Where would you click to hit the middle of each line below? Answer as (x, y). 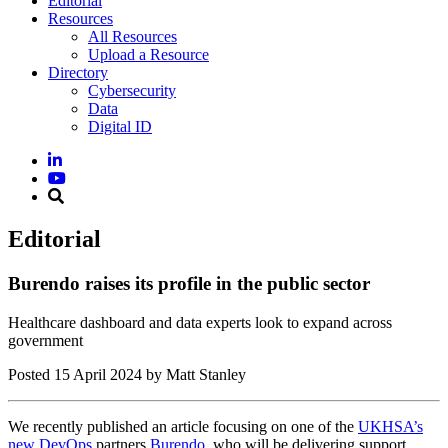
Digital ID (120, 126)
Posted (31, 374)
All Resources (132, 36)
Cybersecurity (132, 90)
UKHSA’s (390, 426)
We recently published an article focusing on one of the (183, 426)
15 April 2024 (98, 374)
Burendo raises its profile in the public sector (189, 283)
